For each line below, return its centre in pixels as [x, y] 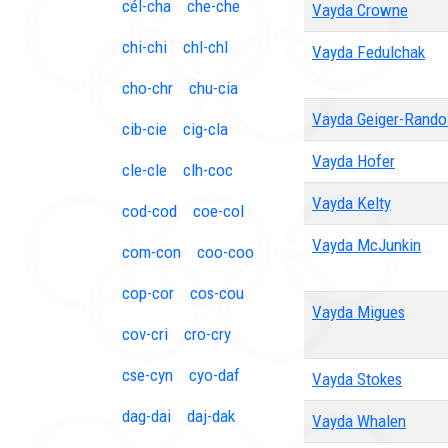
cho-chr [147, 88]
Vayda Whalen [359, 421]
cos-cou [217, 293]
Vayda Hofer [353, 161]
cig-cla [205, 129]
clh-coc [208, 170]
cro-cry [207, 334]
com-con [151, 252]
